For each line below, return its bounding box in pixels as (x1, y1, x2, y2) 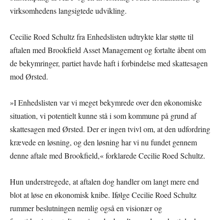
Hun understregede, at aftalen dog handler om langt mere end (10, 176, 199, 187)
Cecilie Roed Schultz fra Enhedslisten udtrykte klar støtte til (10, 31, 193, 42)
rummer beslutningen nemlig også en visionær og (10, 203, 162, 213)
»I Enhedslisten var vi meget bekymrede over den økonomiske (10, 97, 202, 108)
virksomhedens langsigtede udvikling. (10, 5, 127, 16)
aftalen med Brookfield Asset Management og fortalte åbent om (10, 45, 206, 55)
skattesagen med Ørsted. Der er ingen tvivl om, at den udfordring (10, 124, 210, 134)
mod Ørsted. (10, 71, 48, 82)
